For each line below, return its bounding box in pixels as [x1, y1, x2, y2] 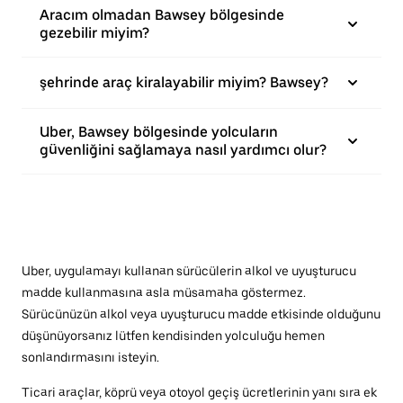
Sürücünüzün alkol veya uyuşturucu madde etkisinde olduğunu [22, 307, 381, 321]
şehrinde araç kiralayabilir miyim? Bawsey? [40, 74, 328, 91]
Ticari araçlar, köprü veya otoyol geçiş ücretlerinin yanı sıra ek [22, 385, 377, 399]
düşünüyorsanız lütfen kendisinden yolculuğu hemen [22, 328, 325, 343]
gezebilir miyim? [40, 24, 149, 41]
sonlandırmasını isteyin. [22, 350, 159, 364]
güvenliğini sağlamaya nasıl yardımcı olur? [40, 141, 327, 158]
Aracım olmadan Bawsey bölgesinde [40, 6, 284, 23]
